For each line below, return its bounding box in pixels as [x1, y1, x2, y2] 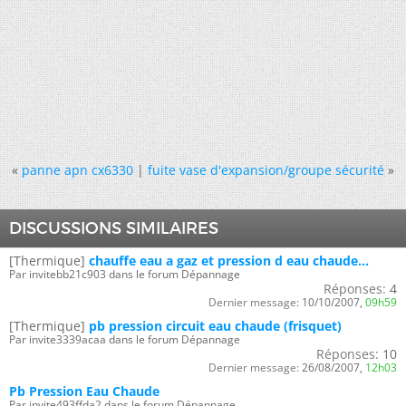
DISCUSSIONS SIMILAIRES [9, 218, 218, 238]
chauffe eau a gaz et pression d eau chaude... [89, 252, 369, 269]
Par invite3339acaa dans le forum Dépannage [9, 332, 240, 347]
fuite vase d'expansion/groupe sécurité [148, 161, 384, 179]
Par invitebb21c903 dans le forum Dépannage [9, 266, 240, 282]
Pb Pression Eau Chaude [9, 382, 159, 400]
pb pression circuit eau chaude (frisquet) [89, 317, 342, 334]
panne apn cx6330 [22, 161, 133, 179]
